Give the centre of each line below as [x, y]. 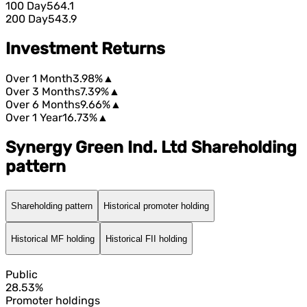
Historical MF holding [53, 238]
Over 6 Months [43, 104]
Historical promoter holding [156, 206]
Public [22, 274]
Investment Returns [85, 48]
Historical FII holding [146, 238]
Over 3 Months [43, 91]
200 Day [27, 19]
